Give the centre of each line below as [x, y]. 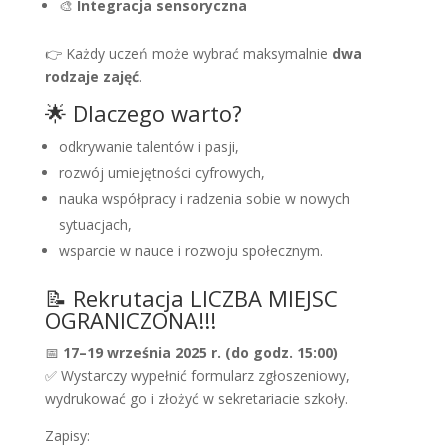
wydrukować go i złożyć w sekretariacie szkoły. [196, 399]
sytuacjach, [95, 225]
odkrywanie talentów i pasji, [148, 147]
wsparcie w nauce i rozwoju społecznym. [190, 251]
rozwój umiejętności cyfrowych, [161, 173]
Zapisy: [67, 436]
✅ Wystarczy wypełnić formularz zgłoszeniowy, [197, 376]
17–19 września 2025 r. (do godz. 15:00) [200, 353]
